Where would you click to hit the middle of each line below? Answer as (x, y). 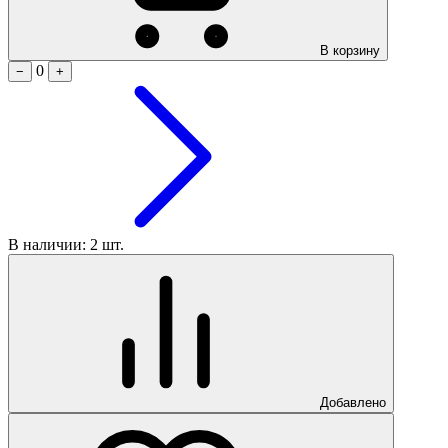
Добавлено (353, 402)
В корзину (350, 50)
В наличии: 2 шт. (66, 244)
